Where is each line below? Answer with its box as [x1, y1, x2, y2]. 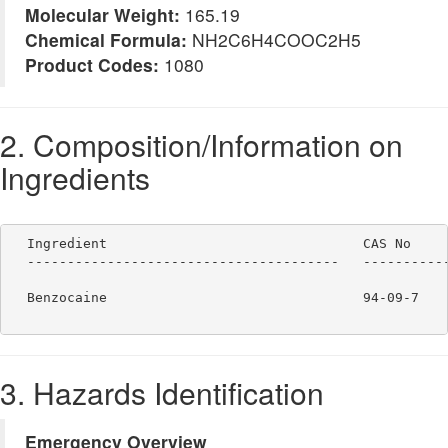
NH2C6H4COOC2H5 [187, 27, 361, 53]
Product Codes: [25, 52, 159, 78]
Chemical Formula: [25, 27, 187, 53]
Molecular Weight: [25, 2, 180, 28]
